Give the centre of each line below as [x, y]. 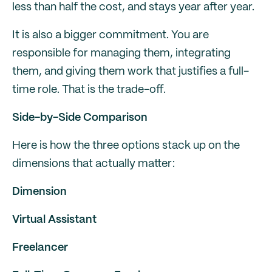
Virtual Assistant [54, 220]
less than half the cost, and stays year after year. [133, 7]
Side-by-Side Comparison [80, 118]
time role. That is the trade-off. [89, 90]
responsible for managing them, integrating [121, 53]
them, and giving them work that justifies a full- [131, 72]
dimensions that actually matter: [93, 164]
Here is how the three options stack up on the [126, 146]
